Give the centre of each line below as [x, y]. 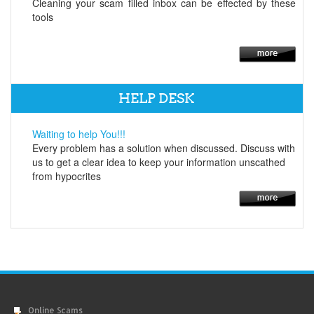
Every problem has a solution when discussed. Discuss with [163, 148]
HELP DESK [157, 98]
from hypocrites [66, 176]
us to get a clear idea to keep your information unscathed [158, 162]
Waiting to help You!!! [78, 134]
